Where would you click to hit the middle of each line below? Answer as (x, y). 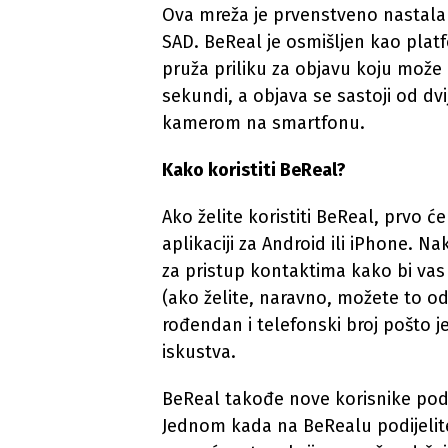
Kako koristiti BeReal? (254, 170)
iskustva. (199, 352)
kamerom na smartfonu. (263, 123)
